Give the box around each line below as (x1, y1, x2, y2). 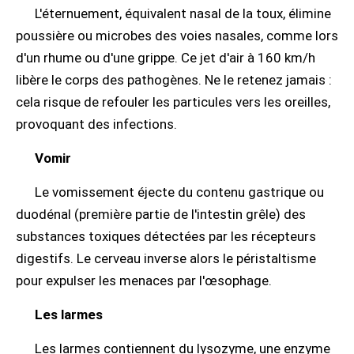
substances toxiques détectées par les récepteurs (16, 228, 316, 244)
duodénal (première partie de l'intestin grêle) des (16, 206, 306, 222)
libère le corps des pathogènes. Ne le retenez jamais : (16, 72, 332, 88)
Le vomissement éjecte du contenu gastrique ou (35, 184, 324, 200)
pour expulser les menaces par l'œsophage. (16, 273, 272, 288)
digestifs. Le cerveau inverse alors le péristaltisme (16, 250, 316, 266)
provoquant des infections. (16, 116, 177, 132)
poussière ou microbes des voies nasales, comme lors (16, 28, 338, 43)
